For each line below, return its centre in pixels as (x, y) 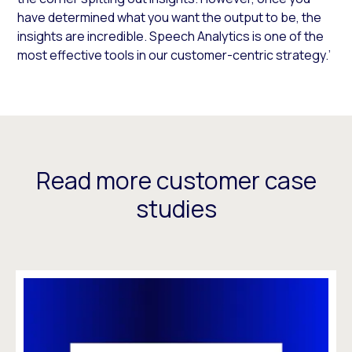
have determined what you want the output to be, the (170, 18)
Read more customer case (176, 181)
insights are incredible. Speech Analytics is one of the (171, 37)
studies (176, 209)
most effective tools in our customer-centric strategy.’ (174, 55)
